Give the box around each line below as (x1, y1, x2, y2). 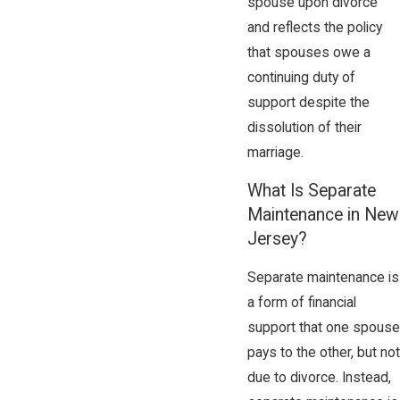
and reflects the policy (246, 19, 382, 36)
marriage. (246, 144, 304, 161)
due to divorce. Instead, (246, 369, 391, 386)
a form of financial (246, 294, 356, 311)
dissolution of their (246, 119, 362, 136)
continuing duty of (246, 69, 355, 86)
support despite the (246, 94, 370, 111)
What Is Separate (246, 180, 376, 202)
